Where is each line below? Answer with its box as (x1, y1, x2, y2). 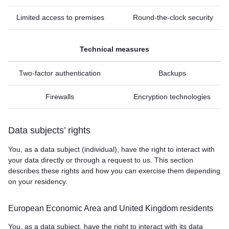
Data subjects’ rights (8, 125, 90, 135)
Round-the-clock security (132, 13, 213, 21)
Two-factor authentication (18, 69, 101, 77)
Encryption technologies (133, 93, 211, 101)
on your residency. (8, 177, 67, 186)
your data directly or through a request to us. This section (8, 156, 193, 164)
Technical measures (80, 45, 149, 53)
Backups (158, 69, 186, 77)
